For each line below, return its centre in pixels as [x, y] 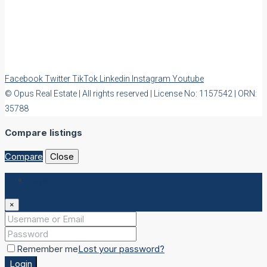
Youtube [188, 79]
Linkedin [116, 79]
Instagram [152, 79]
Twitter [58, 79]
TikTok [86, 79]
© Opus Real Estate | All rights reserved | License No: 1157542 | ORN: [131, 94]
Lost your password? [121, 249]
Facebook [25, 79]
